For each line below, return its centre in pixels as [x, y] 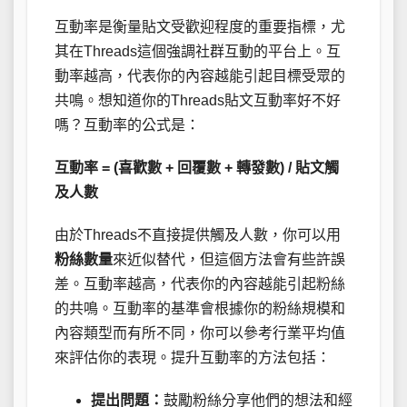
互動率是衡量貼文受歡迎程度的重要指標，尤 [200, 26]
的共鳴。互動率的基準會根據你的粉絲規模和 [200, 308]
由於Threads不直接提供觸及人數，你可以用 [198, 234]
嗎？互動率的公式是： [127, 124]
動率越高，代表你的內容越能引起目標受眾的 [200, 75]
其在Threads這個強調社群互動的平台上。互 [198, 51]
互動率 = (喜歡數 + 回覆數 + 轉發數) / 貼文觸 [197, 167]
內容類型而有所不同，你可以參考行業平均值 [200, 333]
